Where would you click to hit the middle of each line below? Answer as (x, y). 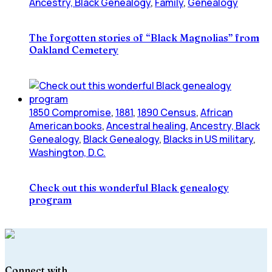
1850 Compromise (70, 112)
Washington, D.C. (67, 152)
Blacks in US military (208, 139)
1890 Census (167, 112)
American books (66, 125)
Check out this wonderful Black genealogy (129, 187)
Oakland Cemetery (74, 50)
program (50, 199)
